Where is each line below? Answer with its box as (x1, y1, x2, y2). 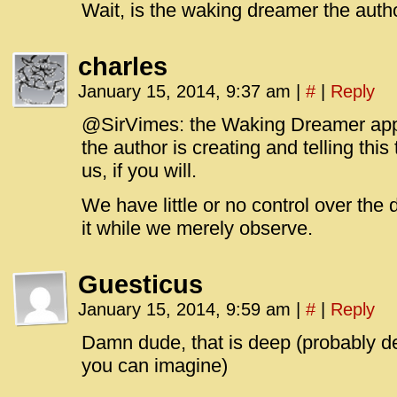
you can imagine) (82, 354, 228, 377)
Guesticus (78, 270, 203, 299)
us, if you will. (82, 160, 197, 182)
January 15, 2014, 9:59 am (78, 300, 296, 319)
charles (78, 52, 167, 81)
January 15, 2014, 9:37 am (78, 82, 296, 101)
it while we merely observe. (82, 217, 313, 239)
